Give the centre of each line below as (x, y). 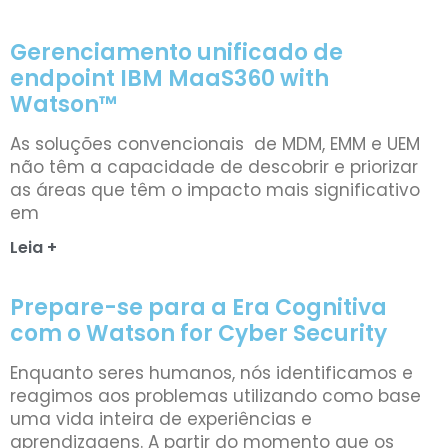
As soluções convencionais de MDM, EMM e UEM (215, 143)
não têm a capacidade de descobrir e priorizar (214, 166)
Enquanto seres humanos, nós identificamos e (211, 372)
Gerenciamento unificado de (176, 52)
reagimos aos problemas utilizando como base (215, 395)
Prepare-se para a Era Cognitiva (198, 307)
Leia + (33, 247)
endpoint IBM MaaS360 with (169, 78)
